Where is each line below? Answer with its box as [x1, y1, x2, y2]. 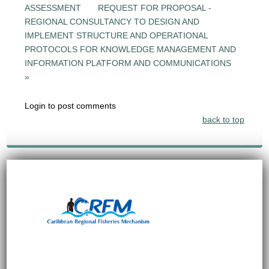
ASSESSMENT [25, 2, 84, 13]
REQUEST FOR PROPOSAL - [98, 2, 212, 13]
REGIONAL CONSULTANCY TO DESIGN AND [25, 16, 200, 26]
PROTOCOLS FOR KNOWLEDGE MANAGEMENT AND [25, 44, 237, 54]
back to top [202, 114, 244, 124]
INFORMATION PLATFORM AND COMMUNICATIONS [25, 58, 232, 68]
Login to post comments [25, 100, 116, 110]
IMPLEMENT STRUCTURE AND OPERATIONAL [25, 30, 208, 40]
